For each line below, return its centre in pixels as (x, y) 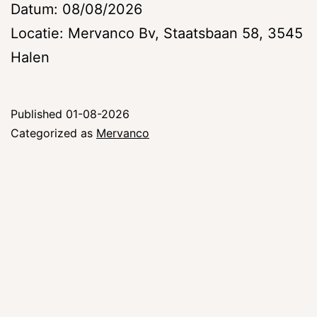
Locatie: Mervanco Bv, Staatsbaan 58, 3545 (157, 33)
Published (38, 114)
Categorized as (53, 133)
